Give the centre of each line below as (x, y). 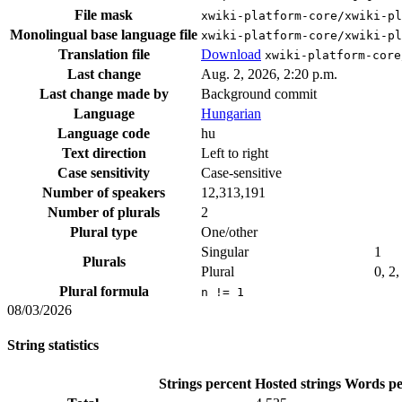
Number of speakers (104, 193)
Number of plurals (104, 213)
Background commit (259, 94)
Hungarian (231, 114)
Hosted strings (298, 383)
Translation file (104, 55)
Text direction (104, 153)
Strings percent (205, 383)
